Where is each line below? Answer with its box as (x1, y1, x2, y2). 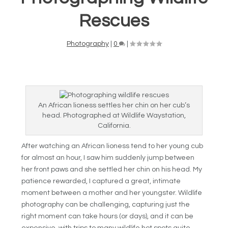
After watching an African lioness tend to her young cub (21, 142, 204, 150)
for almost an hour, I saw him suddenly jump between (21, 154, 195, 161)
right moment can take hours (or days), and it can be (21, 212, 194, 220)
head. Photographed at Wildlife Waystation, (42, 111, 186, 119)
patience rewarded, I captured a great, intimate (21, 177, 181, 185)
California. (97, 122, 131, 129)
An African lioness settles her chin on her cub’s (38, 101, 190, 109)
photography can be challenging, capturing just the (21, 201, 190, 208)
